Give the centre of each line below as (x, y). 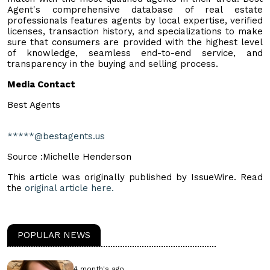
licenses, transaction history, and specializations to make (135, 31)
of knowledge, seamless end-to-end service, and (135, 53)
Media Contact (41, 84)
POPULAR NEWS (54, 235)
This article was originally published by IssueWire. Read (135, 177)
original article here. (69, 188)
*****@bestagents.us (56, 136)
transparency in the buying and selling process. (113, 64)
